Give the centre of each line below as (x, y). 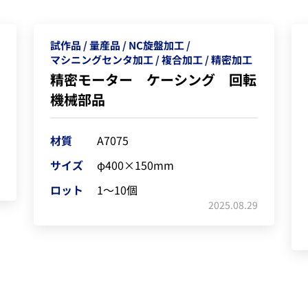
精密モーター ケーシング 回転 (153, 79)
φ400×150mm (135, 165)
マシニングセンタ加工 (102, 59)
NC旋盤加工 (156, 45)
